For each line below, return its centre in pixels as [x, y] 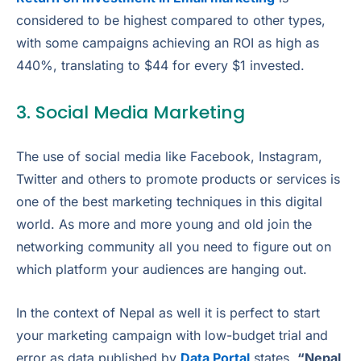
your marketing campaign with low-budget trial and [172, 335]
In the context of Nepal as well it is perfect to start [168, 312]
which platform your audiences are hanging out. [162, 270]
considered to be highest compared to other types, [171, 20]
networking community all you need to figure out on [174, 247]
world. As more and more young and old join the [164, 224]
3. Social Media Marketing [131, 113]
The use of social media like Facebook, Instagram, [169, 157]
